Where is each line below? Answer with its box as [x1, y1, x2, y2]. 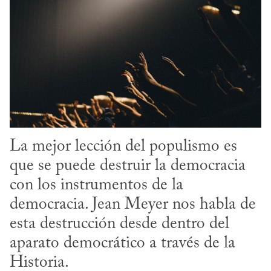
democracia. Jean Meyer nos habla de [10, 197, 256, 214]
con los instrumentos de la [10, 177, 183, 194]
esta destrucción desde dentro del [10, 216, 229, 233]
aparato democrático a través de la [10, 235, 235, 252]
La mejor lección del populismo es [10, 139, 237, 155]
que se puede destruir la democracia [10, 158, 246, 175]
